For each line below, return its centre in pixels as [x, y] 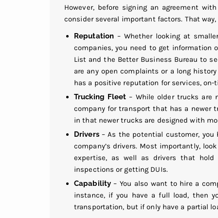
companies [93, 48]
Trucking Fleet [100, 97]
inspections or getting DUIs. [121, 170]
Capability [92, 184]
